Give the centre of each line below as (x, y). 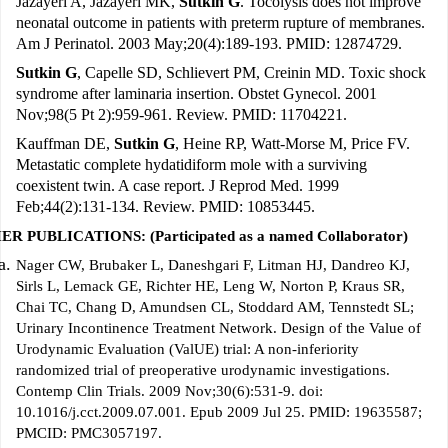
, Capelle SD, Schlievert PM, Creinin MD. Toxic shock (251, 73)
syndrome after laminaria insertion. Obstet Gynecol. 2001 (196, 94)
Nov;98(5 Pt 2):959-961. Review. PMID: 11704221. (181, 115)
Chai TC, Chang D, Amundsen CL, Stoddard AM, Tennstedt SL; (215, 307)
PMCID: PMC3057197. (89, 433)
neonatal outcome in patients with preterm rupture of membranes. (220, 23)
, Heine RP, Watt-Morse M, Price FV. (292, 144)
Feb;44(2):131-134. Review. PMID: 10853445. (165, 207)
